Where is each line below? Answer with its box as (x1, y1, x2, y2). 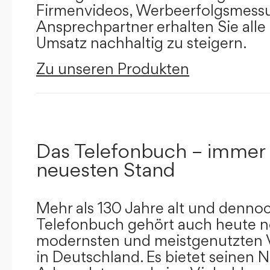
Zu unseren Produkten (36, 60, 189, 78)
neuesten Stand (36, 157, 175, 181)
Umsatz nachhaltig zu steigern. (36, 34, 247, 52)
